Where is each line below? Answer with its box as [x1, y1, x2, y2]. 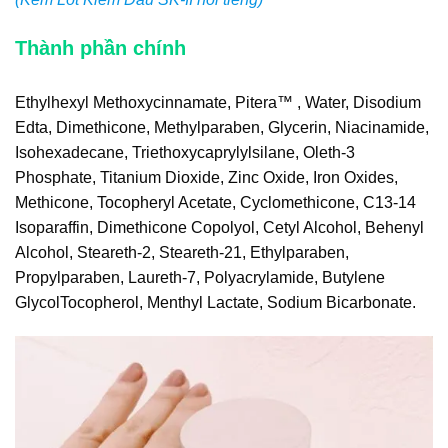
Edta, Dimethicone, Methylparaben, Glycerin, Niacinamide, [15, 119, 429, 137]
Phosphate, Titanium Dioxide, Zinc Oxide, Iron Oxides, [15, 169, 398, 187]
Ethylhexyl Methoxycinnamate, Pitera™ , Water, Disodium [15, 94, 421, 112]
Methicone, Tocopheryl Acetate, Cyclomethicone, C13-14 [15, 194, 416, 212]
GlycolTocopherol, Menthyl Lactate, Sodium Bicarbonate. [15, 294, 416, 312]
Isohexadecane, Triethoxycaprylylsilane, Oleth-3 [15, 144, 355, 162]
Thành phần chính [15, 37, 186, 60]
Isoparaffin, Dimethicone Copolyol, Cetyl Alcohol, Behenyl [15, 219, 424, 237]
